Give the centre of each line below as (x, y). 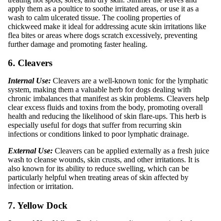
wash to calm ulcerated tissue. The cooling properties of (94, 17)
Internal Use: (29, 81)
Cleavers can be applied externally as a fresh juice (131, 151)
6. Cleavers (30, 63)
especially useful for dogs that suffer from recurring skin (95, 125)
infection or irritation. (41, 186)
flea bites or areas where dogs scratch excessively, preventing (103, 35)
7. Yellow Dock (38, 206)
